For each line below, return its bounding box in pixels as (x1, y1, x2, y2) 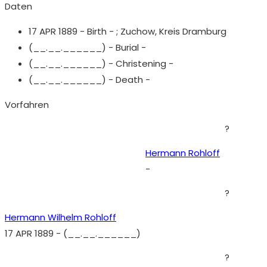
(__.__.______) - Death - (29, 73, 150, 86)
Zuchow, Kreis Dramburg (120, 25, 226, 38)
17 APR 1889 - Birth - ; (29, 25, 120, 38)
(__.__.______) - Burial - (29, 41, 146, 54)
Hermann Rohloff (145, 147, 220, 159)
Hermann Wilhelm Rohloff (5, 211, 116, 223)
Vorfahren (5, 98, 49, 111)
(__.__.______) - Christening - (29, 57, 173, 70)
